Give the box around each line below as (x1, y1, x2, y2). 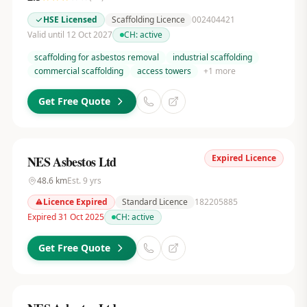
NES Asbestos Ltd (27, 153, 116, 171)
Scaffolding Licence (111, 14, 185, 25)
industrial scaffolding (172, 51, 252, 63)
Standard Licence (121, 196, 188, 208)
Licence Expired (42, 196, 108, 208)
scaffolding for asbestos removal (34, 51, 159, 63)
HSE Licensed (42, 14, 97, 25)
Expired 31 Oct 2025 (27, 211, 104, 223)
